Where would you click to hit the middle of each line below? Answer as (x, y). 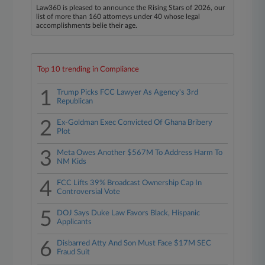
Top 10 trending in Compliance (88, 70)
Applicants (75, 222)
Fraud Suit (74, 252)
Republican (75, 101)
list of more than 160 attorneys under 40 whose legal (118, 17)
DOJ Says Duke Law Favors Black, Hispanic (129, 213)
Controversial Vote (89, 192)
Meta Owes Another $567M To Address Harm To (140, 153)
